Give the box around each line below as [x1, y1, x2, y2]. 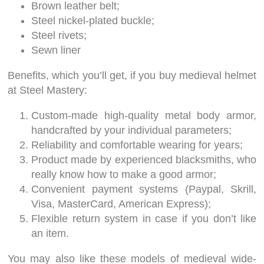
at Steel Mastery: [8, 84, 87, 97]
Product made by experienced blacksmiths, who [31, 154, 256, 166]
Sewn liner [31, 44, 81, 57]
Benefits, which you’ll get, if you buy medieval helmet [8, 70, 256, 82]
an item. [31, 227, 69, 240]
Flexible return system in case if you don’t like [31, 213, 256, 225]
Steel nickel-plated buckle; [31, 15, 154, 27]
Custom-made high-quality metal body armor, [31, 110, 256, 122]
